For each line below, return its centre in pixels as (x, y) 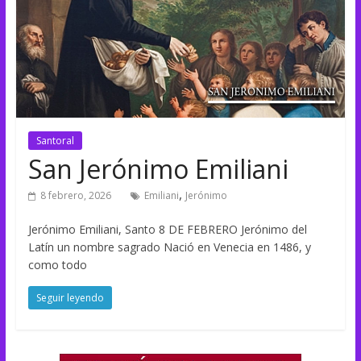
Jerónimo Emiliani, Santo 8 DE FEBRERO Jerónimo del (167, 229)
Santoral (55, 140)
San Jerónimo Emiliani (158, 168)
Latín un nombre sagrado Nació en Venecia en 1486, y (169, 247)
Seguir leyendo (70, 297)
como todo (57, 264)
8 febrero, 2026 (75, 195)
